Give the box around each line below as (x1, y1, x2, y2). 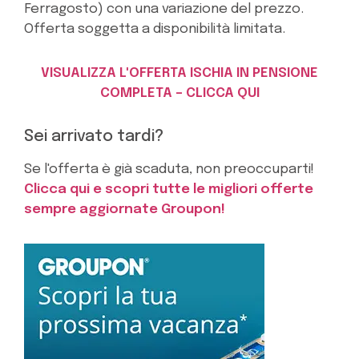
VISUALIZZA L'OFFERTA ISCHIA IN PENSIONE (41, 66, 318, 80)
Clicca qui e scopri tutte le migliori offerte (24, 182, 313, 196)
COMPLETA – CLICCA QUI (99, 86, 260, 100)
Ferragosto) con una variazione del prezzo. (24, 2, 304, 16)
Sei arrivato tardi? (24, 127, 163, 145)
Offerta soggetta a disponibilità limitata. (24, 22, 285, 36)
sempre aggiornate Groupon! (24, 202, 225, 216)
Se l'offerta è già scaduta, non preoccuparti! (24, 162, 314, 176)
